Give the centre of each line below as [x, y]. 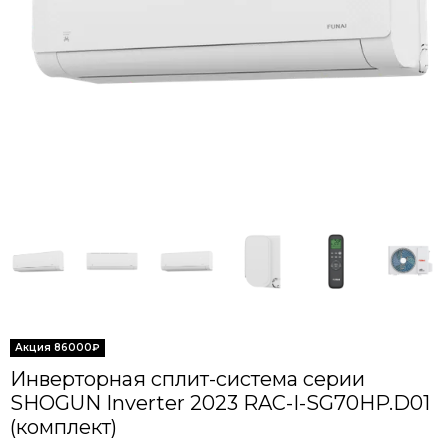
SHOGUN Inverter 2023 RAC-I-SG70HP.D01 [220, 402]
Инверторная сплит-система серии [187, 378]
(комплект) [63, 426]
